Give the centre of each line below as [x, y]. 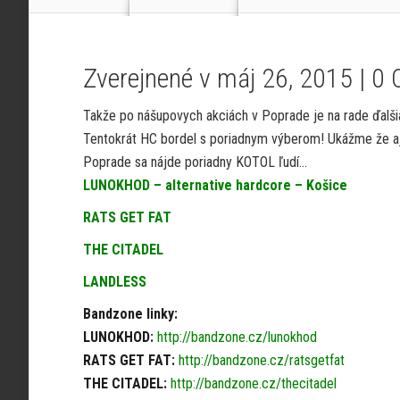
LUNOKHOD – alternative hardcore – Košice [215, 185]
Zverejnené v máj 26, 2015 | [227, 78]
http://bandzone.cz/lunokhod [237, 337]
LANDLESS [115, 282]
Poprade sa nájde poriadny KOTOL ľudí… [195, 162]
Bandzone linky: [130, 314]
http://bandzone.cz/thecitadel [254, 383]
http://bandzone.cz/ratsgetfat [262, 360]
